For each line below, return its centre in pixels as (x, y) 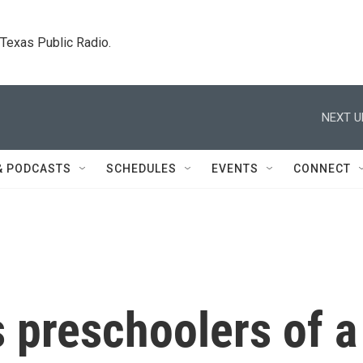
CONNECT (322, 169)
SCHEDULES (141, 169)
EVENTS (235, 169)
